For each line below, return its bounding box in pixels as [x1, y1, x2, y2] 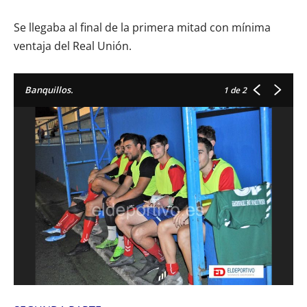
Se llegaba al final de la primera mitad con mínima [14, 19, 271, 35]
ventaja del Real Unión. [14, 38, 132, 53]
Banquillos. [25, 83, 73, 96]
